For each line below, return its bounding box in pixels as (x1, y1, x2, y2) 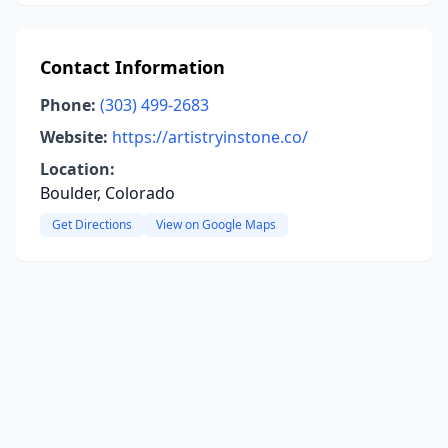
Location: (40, 158, 115, 180)
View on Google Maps (156, 216, 276, 233)
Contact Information (40, 55, 225, 79)
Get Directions (52, 216, 132, 233)
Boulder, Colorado (40, 182, 175, 204)
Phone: (40, 94, 96, 116)
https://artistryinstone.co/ (112, 126, 308, 148)
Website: (40, 126, 108, 148)
